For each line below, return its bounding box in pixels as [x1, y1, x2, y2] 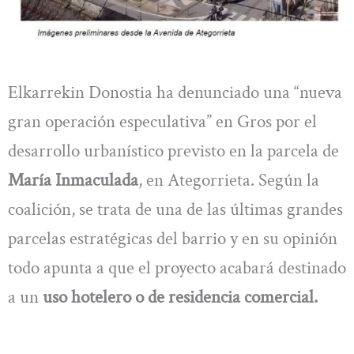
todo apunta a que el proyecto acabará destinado [8, 255, 346, 280]
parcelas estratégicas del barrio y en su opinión [8, 226, 337, 250]
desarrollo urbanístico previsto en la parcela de [8, 138, 339, 163]
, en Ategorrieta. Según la [138, 168, 319, 192]
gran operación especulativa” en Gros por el [8, 109, 317, 134]
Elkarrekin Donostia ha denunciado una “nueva [8, 80, 342, 104]
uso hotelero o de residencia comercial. [43, 284, 318, 309]
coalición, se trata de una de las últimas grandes [8, 197, 343, 221]
